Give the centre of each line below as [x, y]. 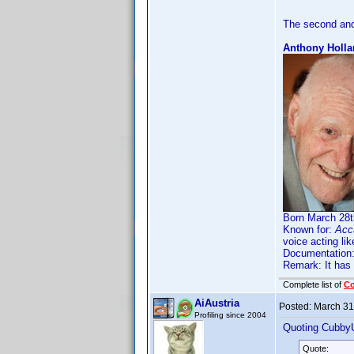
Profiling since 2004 [230, 315]
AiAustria [217, 303]
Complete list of [313, 284]
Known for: [309, 230]
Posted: [296, 307]
